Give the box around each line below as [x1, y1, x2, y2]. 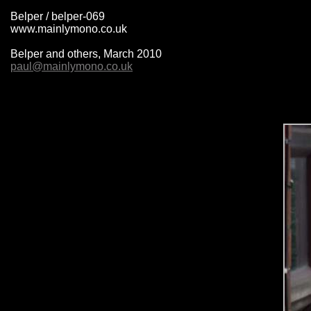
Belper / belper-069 [10, 10, 105, 22]
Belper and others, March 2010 [10, 48, 162, 60]
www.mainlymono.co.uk [10, 23, 127, 35]
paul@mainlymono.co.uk [10, 60, 133, 72]
